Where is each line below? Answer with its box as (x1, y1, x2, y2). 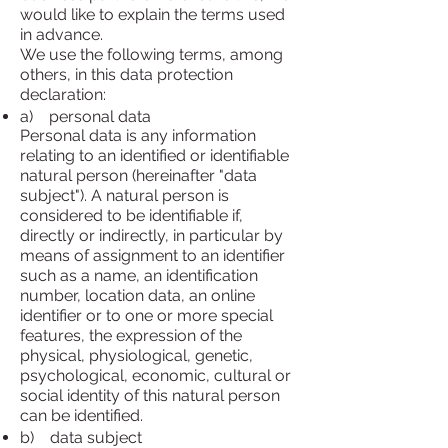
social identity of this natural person (20, 386, 280, 405)
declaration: (20, 85, 106, 104)
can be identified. (20, 406, 143, 425)
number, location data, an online (20, 286, 255, 305)
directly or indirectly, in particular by (20, 226, 283, 245)
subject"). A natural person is (20, 186, 229, 205)
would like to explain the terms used (20, 5, 285, 24)
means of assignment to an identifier (20, 246, 285, 265)
